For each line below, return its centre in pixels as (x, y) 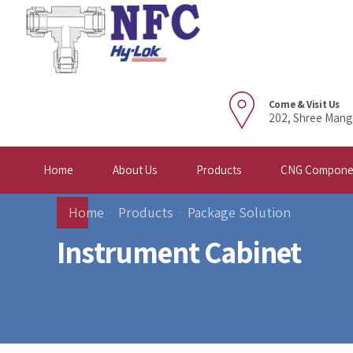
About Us (135, 170)
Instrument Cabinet (179, 252)
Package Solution (239, 212)
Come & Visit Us (304, 104)
